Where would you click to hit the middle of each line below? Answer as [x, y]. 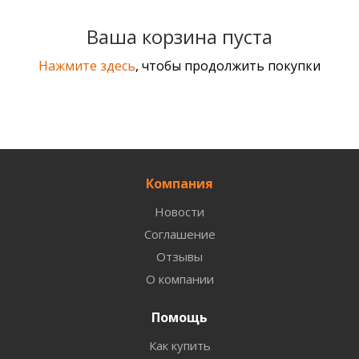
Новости [179, 212]
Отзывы [179, 256]
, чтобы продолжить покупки [228, 66]
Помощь [179, 317]
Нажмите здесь [87, 66]
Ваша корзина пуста [179, 36]
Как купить [179, 345]
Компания [179, 184]
